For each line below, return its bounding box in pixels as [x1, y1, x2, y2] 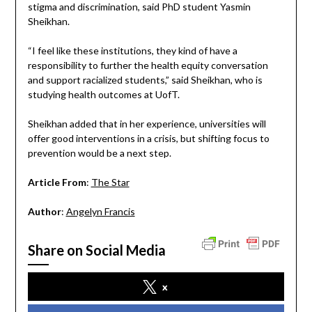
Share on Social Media [27, 242, 166, 259]
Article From [27, 176, 86, 189]
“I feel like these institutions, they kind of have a [27, 45, 237, 57]
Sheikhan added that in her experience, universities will [27, 118, 266, 130]
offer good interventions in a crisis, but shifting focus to [27, 132, 270, 145]
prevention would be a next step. [27, 147, 171, 159]
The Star [91, 176, 130, 189]
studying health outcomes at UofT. [27, 88, 180, 101]
